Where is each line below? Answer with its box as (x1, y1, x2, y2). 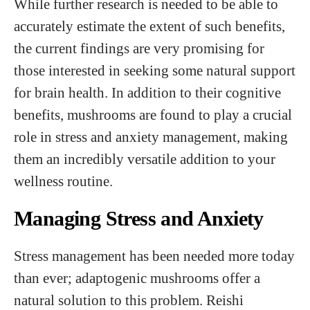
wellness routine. (14, 173, 113, 189)
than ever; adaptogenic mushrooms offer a (14, 270, 260, 286)
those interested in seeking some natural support (14, 62, 295, 78)
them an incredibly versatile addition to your (14, 151, 275, 167)
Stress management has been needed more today (14, 248, 295, 264)
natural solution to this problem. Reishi (14, 292, 244, 308)
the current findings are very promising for (14, 40, 264, 56)
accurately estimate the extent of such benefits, (14, 18, 285, 34)
